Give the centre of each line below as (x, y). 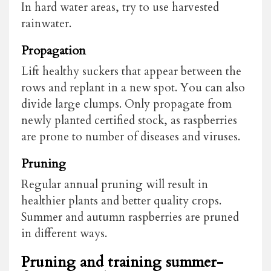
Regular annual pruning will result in (115, 184)
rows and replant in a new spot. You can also (133, 87)
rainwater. (46, 23)
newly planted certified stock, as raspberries (129, 120)
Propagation (54, 50)
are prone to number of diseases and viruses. (132, 136)
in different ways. (64, 233)
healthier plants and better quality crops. (121, 201)
